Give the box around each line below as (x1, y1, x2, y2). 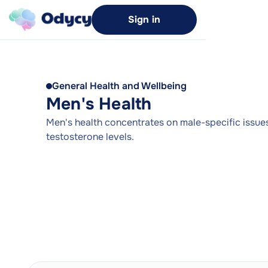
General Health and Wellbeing (52, 80, 187, 92)
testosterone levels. (46, 130, 134, 143)
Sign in (127, 13, 161, 26)
